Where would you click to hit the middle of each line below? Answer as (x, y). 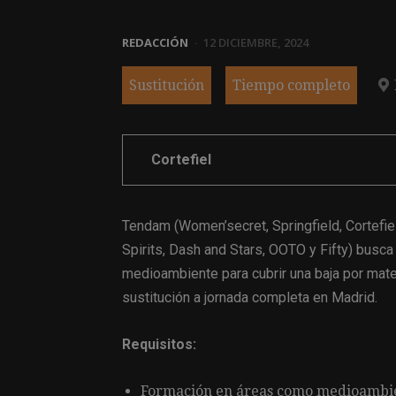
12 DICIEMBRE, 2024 (256, 43)
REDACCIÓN (155, 43)
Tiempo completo (291, 86)
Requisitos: (159, 345)
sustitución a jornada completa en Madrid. (250, 298)
